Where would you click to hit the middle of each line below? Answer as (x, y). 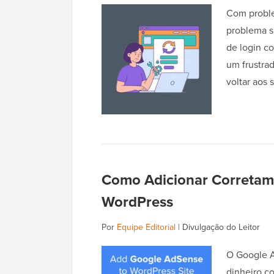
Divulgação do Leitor (221, 227)
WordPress (137, 202)
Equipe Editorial (146, 227)
